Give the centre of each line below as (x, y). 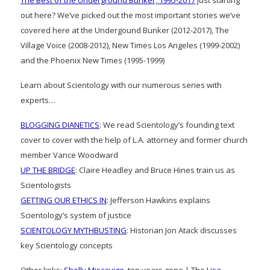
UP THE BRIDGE (48, 170)
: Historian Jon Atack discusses (182, 231)
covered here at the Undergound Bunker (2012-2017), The (125, 30)
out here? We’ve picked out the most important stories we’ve (130, 15)
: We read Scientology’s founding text (167, 125)
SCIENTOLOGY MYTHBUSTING (74, 231)
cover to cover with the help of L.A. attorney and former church (134, 140)
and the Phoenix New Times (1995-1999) (93, 61)
